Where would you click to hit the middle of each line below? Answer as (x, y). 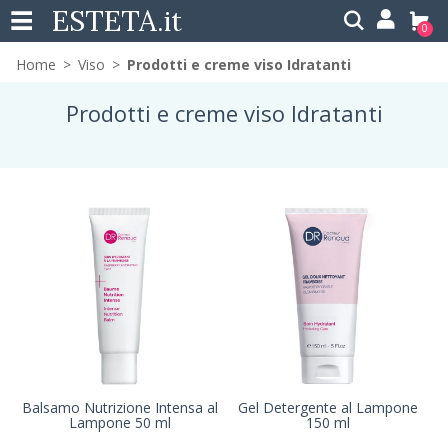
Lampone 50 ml (120, 422)
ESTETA (104, 20)
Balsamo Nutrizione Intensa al (120, 407)
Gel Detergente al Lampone (328, 407)
